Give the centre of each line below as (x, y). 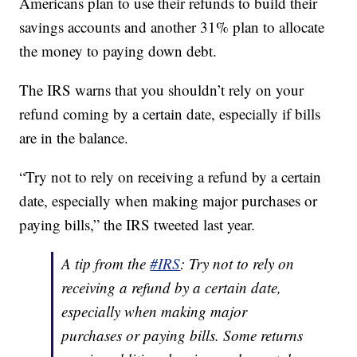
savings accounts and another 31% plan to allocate (172, 27)
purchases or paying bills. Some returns (182, 335)
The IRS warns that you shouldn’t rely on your (162, 90)
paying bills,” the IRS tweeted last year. (137, 225)
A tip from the (106, 264)
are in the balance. (74, 138)
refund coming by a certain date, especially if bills (170, 114)
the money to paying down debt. (118, 51)
